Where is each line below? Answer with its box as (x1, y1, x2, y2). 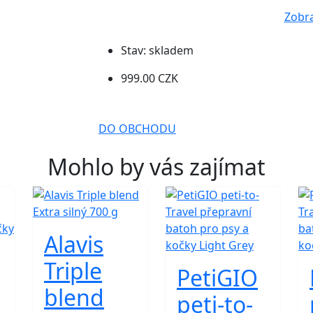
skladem (149, 43, 194, 58)
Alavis (44, 229, 103, 259)
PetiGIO (177, 263, 258, 293)
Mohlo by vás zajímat (48, 152, 265, 182)
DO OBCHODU (99, 121, 176, 136)
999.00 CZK (121, 71, 178, 86)
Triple (44, 256, 102, 286)
